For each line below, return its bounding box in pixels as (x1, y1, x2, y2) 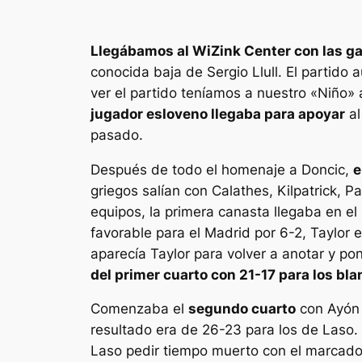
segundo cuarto (188, 301, 296, 318)
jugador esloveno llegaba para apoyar (90, 105, 345, 122)
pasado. (90, 126, 143, 143)
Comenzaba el (90, 301, 188, 318)
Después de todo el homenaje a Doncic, (90, 161, 353, 178)
